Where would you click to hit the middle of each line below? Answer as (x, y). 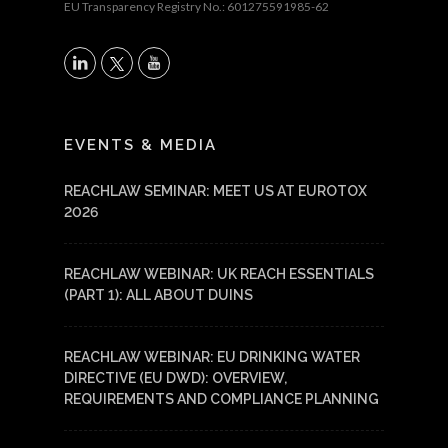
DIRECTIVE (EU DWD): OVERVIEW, (175, 378)
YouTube (181, 122)
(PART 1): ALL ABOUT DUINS (158, 295)
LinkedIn (106, 122)
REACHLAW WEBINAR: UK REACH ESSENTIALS (219, 274)
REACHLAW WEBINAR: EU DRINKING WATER (212, 357)
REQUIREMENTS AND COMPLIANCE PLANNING (221, 399)
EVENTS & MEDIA (140, 145)
